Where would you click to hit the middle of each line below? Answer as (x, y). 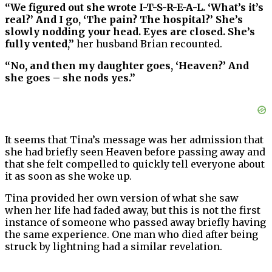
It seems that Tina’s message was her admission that (134, 139)
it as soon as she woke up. (68, 176)
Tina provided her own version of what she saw (122, 198)
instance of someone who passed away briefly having (135, 222)
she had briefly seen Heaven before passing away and (135, 151)
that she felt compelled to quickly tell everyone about (135, 164)
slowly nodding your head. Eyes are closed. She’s (130, 31)
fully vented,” (39, 43)
